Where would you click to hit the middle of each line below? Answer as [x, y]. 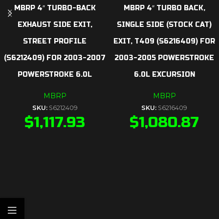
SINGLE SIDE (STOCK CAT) [164, 25]
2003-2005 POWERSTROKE [164, 58]
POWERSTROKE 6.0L [55, 75]
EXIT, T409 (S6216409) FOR [164, 41]
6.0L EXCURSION [164, 75]
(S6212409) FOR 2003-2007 [55, 58]
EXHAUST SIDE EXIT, [55, 25]
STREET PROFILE [55, 41]
